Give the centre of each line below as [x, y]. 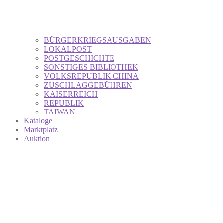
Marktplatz [41, 129]
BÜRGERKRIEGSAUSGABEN [98, 40]
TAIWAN [59, 111]
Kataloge [38, 120]
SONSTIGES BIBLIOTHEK [91, 67]
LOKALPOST [68, 49]
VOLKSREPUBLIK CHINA [91, 76]
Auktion [37, 138]
